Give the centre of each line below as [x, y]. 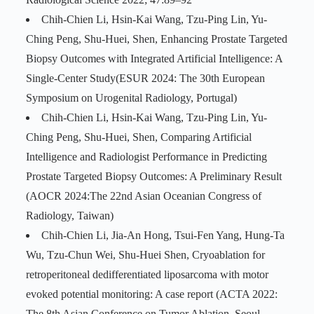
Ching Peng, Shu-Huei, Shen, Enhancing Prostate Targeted [156, 39]
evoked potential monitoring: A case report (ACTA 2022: [151, 294]
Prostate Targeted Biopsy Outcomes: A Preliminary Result [153, 177]
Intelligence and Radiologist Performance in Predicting [146, 157]
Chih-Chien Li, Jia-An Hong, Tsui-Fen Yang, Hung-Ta [163, 235]
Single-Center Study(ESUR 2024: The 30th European [145, 78]
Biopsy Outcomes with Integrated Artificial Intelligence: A [154, 59]
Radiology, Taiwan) [69, 216]
